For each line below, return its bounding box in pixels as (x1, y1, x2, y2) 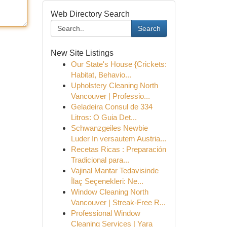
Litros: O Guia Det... (70, 113, 137, 122)
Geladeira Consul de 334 (70, 102, 153, 111)
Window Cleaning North (70, 187, 148, 196)
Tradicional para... (70, 156, 129, 164)
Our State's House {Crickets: (70, 60, 167, 68)
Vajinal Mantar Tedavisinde (70, 166, 159, 175)
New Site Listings (50, 49, 113, 57)
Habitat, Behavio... (70, 70, 131, 79)
